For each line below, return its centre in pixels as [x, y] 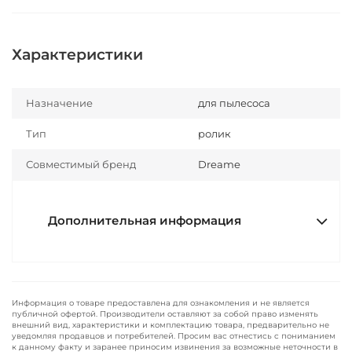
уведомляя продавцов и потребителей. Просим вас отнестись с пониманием [174, 336]
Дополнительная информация [145, 221]
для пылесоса [234, 103]
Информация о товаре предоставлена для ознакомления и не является [161, 303]
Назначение [59, 103]
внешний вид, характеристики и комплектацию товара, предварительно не [170, 325]
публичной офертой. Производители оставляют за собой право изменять [165, 314]
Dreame [219, 164]
